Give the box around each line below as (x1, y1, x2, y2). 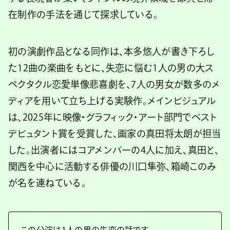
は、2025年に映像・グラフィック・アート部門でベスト (8, 112, 217, 122)
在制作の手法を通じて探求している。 (8, 10, 159, 19)
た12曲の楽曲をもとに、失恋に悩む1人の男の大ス (8, 63, 214, 72)
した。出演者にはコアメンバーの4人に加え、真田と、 (8, 145, 220, 155)
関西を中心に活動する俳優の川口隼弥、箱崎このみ (8, 162, 217, 171)
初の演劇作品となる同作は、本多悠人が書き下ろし (8, 47, 215, 56)
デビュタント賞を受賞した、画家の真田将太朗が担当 (8, 129, 221, 138)
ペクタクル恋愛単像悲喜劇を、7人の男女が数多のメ (8, 80, 221, 89)
